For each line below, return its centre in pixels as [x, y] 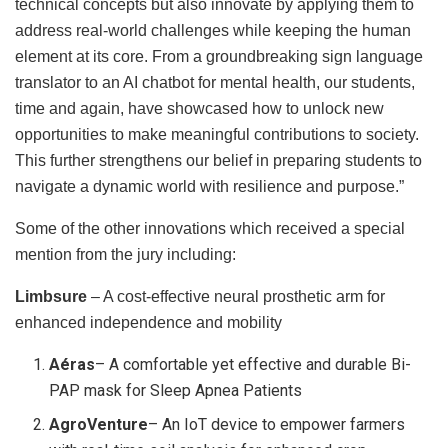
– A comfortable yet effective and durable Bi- [253, 365]
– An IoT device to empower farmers [277, 425]
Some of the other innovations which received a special [210, 229]
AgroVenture [99, 425]
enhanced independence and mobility [148, 323]
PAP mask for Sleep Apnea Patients [176, 391]
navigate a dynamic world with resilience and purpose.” [209, 187]
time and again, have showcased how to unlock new [199, 109]
